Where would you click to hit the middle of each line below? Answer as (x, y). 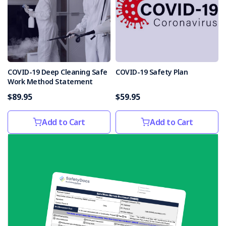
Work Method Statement (50, 81)
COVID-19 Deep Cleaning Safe (58, 72)
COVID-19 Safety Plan (152, 72)
